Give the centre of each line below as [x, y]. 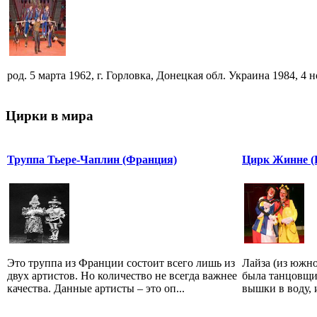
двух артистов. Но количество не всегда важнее [122, 275]
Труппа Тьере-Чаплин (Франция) [92, 159]
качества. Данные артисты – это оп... [96, 288]
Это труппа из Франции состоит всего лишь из [121, 263]
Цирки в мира [50, 115]
